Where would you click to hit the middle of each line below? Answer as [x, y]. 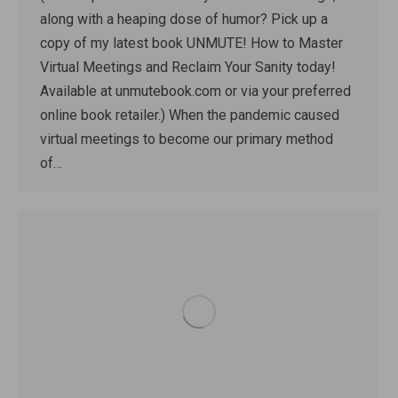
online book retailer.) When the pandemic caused [190, 115]
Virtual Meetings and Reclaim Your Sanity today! [188, 68]
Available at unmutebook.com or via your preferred [195, 92]
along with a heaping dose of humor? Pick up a [184, 20]
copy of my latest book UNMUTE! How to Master [191, 44]
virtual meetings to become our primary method [187, 139]
